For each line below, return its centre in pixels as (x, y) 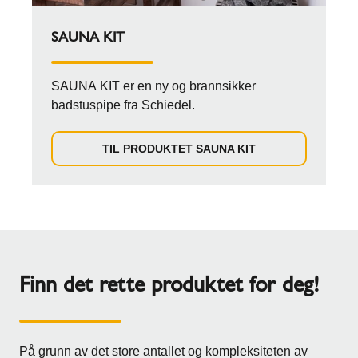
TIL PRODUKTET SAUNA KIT (179, 148)
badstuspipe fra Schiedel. (123, 105)
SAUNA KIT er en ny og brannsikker (153, 86)
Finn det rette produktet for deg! (169, 284)
